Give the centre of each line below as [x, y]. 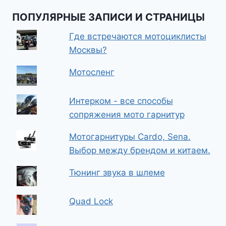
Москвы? [88, 50]
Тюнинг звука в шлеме [117, 173]
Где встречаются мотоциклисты [137, 36]
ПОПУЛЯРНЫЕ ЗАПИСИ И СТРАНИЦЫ [108, 17]
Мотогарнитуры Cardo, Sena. [130, 137]
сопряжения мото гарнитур [127, 115]
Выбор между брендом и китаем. [139, 150]
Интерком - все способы [121, 101]
